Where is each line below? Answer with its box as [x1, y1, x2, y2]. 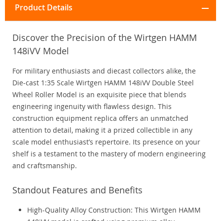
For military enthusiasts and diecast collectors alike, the [12, 66, 196, 76]
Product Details [15, 2, 73, 13]
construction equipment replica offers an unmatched [12, 113, 188, 123]
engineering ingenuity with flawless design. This [12, 102, 172, 111]
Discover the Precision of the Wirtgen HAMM [12, 32, 197, 44]
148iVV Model [12, 45, 69, 57]
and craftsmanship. [12, 161, 77, 171]
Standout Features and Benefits [12, 184, 143, 196]
